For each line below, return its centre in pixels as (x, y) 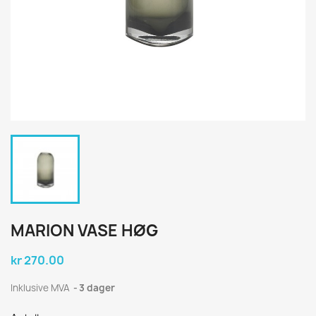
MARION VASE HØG (84, 231)
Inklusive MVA (41, 288)
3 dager (97, 288)
